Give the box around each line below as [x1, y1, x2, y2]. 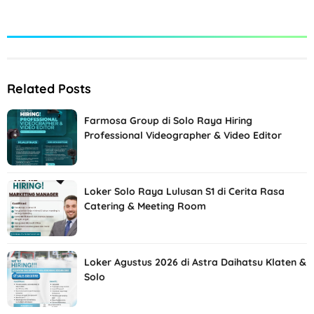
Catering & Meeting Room [84, 199, 206, 212]
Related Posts [7, 80, 91, 97]
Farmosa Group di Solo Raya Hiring [84, 114, 252, 127]
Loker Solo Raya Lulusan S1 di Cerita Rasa [84, 184, 285, 198]
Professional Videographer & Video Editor [84, 128, 282, 142]
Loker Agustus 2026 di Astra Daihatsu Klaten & [84, 255, 306, 268]
